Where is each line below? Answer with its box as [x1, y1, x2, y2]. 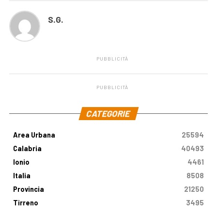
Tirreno [13, 199, 38, 207]
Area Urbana [13, 131, 55, 139]
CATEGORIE [85, 108, 132, 119]
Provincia [13, 185, 44, 194]
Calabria [13, 144, 42, 153]
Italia [13, 171, 31, 180]
